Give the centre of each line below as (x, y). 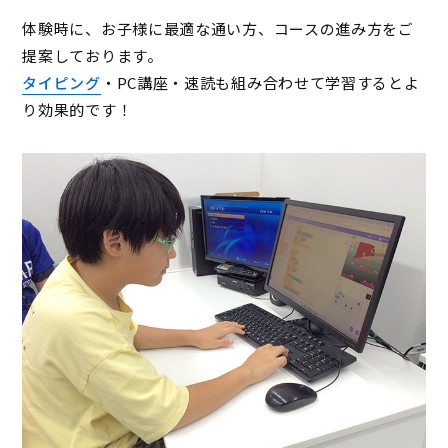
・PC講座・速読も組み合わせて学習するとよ (260, 82)
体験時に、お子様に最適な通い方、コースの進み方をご (218, 28)
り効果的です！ (77, 109)
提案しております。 (92, 55)
